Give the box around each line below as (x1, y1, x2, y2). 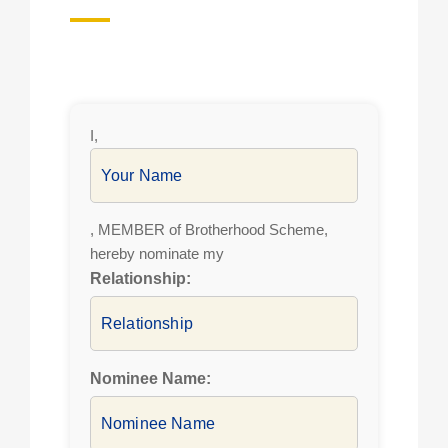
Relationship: (90, 270, 191, 287)
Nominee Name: (90, 370, 211, 387)
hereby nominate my (90, 245, 224, 262)
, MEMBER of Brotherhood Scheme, (90, 221, 328, 238)
